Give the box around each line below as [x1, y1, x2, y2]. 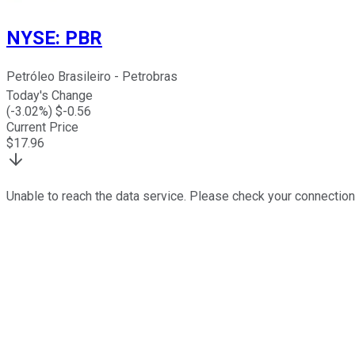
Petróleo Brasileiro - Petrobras [6, 69, 177, 85]
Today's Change [6, 88, 93, 104]
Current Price [6, 120, 78, 136]
